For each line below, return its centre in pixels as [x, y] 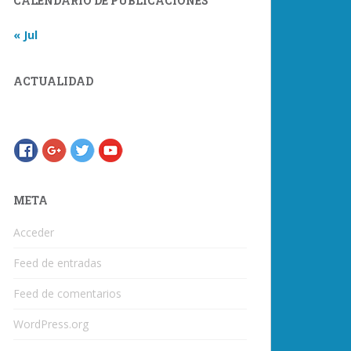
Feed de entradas [58, 263]
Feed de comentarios [67, 293]
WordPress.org [51, 324]
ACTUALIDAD [53, 81]
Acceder [34, 232]
